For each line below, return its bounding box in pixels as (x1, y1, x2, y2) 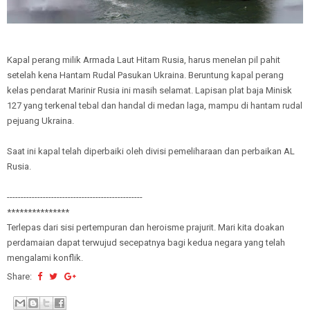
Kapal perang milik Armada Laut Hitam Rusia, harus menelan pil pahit (7, 55, 280, 65)
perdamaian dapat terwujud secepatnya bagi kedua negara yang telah (7, 237, 285, 248)
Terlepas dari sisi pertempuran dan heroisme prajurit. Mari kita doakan (7, 222, 284, 232)
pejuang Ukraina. (7, 116, 76, 126)
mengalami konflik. (7, 253, 83, 263)
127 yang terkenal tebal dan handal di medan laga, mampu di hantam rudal (7, 100, 302, 111)
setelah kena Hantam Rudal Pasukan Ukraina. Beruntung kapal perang (7, 70, 284, 80)
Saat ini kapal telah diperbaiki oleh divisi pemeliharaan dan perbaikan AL (7, 146, 295, 156)
